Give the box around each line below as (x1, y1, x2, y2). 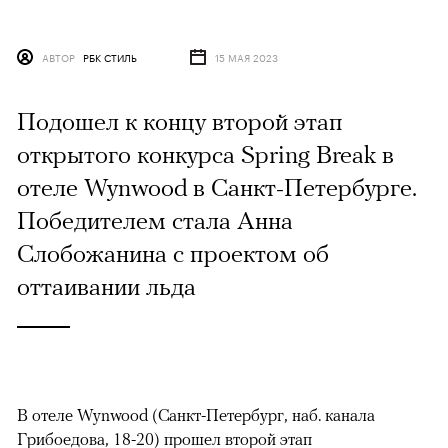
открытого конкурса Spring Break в (17, 139, 394, 168)
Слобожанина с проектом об (17, 238, 329, 267)
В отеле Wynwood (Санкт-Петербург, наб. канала (17, 404, 375, 425)
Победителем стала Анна (17, 205, 293, 234)
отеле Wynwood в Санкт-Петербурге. (17, 172, 417, 201)
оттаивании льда (17, 271, 196, 300)
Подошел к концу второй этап (17, 106, 343, 135)
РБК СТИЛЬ (83, 48, 137, 65)
